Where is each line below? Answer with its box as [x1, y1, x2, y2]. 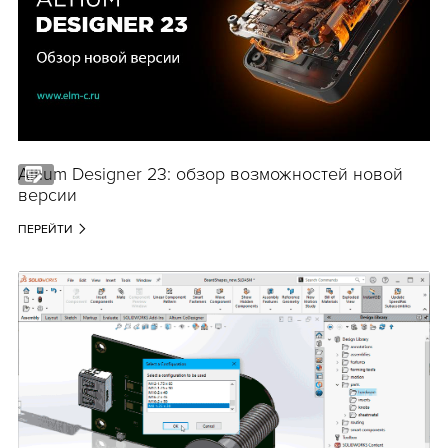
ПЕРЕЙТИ [17, 221, 73, 237]
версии [17, 183, 77, 206]
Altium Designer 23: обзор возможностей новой [17, 162, 403, 185]
